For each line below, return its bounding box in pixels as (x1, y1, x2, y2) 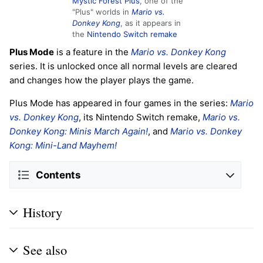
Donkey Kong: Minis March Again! (9, 126, 148, 137)
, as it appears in (120, 18, 181, 28)
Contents (36, 168, 80, 181)
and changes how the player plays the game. (9, 75, 194, 86)
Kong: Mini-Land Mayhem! (9, 140, 117, 151)
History (23, 203, 62, 221)
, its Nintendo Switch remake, (79, 112, 203, 123)
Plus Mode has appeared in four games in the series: (9, 97, 230, 109)
